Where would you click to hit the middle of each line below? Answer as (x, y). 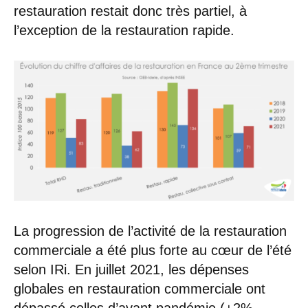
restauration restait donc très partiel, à (130, 11)
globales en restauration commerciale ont (140, 289)
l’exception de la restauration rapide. (124, 31)
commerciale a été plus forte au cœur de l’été (153, 251)
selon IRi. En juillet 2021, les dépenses (131, 270)
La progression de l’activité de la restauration (150, 231)
